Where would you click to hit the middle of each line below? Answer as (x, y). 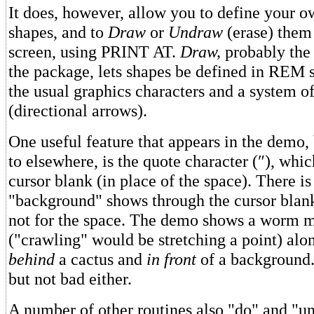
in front (171, 259)
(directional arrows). (78, 110)
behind (32, 259)
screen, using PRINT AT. (94, 52)
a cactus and (101, 259)
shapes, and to (58, 32)
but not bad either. (70, 279)
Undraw (196, 32)
